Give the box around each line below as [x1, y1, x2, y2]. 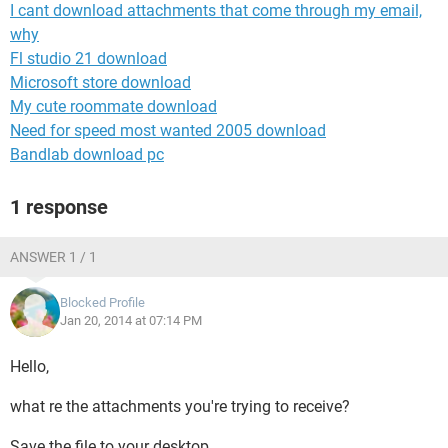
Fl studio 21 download [10, 49, 167, 68]
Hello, [10, 357, 49, 376]
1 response [10, 195, 108, 219]
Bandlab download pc [10, 145, 164, 164]
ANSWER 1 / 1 [10, 249, 97, 265]
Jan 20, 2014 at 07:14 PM [60, 313, 202, 328]
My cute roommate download [10, 97, 217, 116]
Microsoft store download [10, 73, 191, 92]
